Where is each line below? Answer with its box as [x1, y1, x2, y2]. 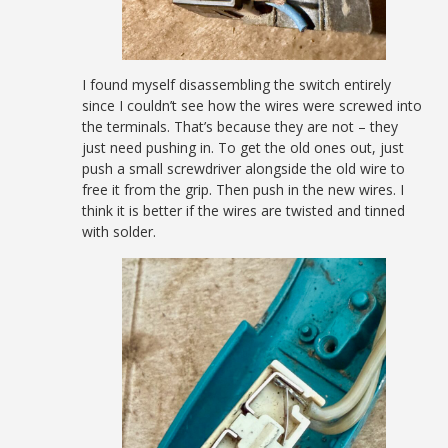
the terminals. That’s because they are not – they [82, 116, 399, 136]
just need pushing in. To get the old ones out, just [82, 137, 405, 157]
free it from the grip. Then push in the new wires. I [82, 179, 405, 199]
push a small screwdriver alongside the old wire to [82, 158, 406, 178]
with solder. [82, 221, 157, 241]
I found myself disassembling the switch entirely [82, 74, 392, 94]
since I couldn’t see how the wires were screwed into [82, 95, 423, 115]
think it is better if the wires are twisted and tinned [82, 200, 406, 220]
